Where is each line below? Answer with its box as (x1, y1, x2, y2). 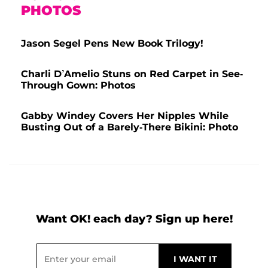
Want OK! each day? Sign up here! (35, 212, 233, 226)
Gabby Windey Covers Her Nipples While (21, 109, 229, 121)
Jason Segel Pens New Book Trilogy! (21, 37, 203, 49)
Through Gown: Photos (21, 79, 136, 91)
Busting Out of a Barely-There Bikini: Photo (21, 121, 238, 133)
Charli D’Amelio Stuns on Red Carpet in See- (21, 68, 243, 80)
